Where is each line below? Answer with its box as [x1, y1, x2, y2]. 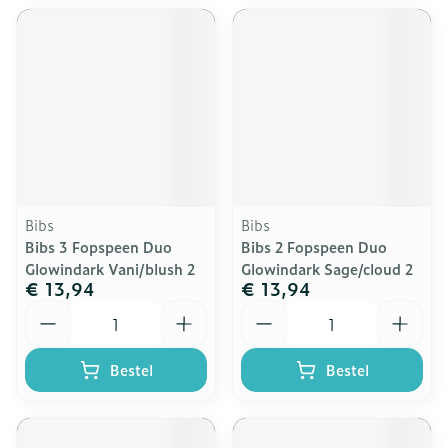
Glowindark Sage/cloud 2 [241, 258, 413, 279]
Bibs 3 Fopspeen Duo [25, 236, 172, 257]
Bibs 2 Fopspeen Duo [241, 236, 387, 257]
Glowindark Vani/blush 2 [25, 258, 195, 279]
